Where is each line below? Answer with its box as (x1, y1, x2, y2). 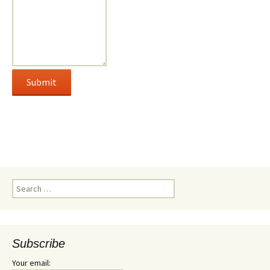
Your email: (12, 257, 51, 268)
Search (11, 179, 37, 190)
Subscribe (12, 237, 65, 250)
